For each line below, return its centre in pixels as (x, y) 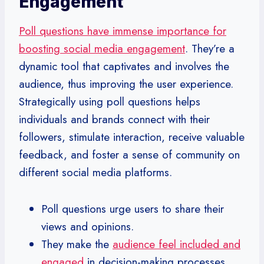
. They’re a (210, 48)
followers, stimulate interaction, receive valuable (132, 137)
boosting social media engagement (102, 48)
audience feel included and (176, 244)
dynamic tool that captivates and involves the (124, 66)
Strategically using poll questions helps (110, 101)
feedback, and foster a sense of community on (129, 154)
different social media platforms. (95, 172)
